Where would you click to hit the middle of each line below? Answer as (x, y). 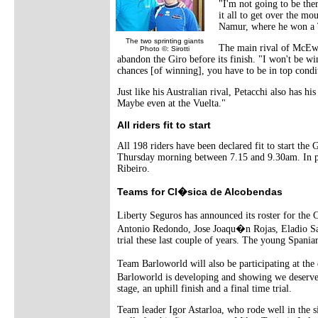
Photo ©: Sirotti (164, 49)
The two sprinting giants (164, 41)
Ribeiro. (133, 169)
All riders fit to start (164, 125)
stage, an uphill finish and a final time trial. (204, 289)
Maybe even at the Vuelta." (171, 103)
